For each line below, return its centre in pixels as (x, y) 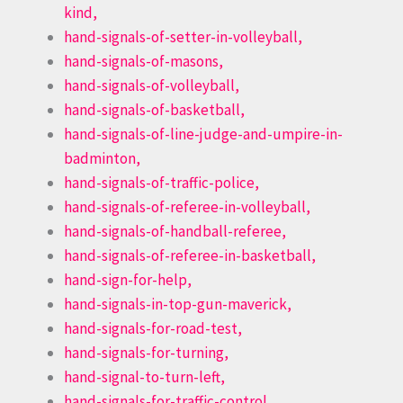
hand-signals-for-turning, (146, 353)
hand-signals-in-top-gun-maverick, (178, 304)
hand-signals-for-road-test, (153, 329)
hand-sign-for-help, (128, 280)
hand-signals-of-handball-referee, (175, 232)
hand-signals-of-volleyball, (152, 86)
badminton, (102, 159)
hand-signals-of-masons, (143, 62)
